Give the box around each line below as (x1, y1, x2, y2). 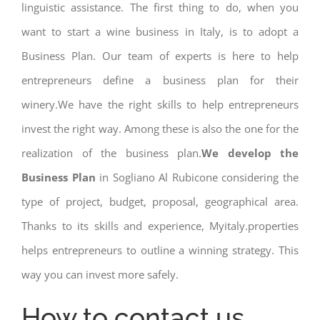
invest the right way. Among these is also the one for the (21, 121, 299, 136)
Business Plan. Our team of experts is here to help (21, 49, 299, 64)
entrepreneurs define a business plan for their (21, 73, 299, 88)
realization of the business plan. (21, 146, 201, 161)
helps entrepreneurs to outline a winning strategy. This (21, 243, 299, 258)
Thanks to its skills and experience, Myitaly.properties (21, 219, 299, 234)
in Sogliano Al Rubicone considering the (95, 170, 299, 185)
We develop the (201, 146, 299, 161)
